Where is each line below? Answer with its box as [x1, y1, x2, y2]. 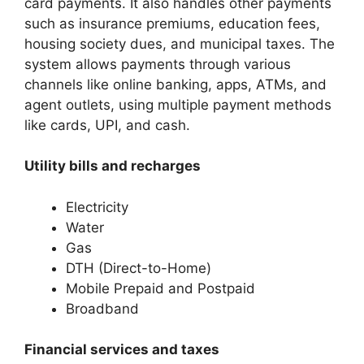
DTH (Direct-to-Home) [66, 259, 211, 276]
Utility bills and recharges [24, 158, 201, 175]
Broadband [66, 300, 143, 317]
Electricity [66, 198, 128, 215]
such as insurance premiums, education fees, [24, 15, 320, 32]
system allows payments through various [24, 55, 291, 72]
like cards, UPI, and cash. [24, 116, 194, 133]
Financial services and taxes [24, 341, 223, 358]
